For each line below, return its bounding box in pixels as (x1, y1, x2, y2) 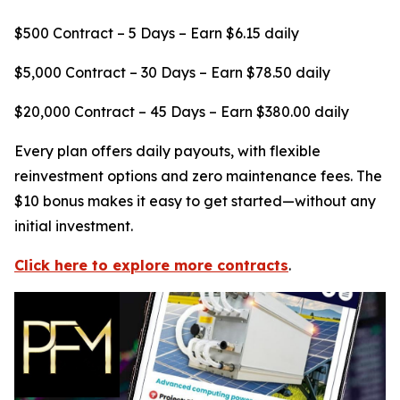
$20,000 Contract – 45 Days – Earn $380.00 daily (14, 103, 349, 121)
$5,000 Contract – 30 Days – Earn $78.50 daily (14, 63, 330, 82)
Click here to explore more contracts (14, 256, 288, 275)
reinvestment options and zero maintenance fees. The (14, 167, 382, 186)
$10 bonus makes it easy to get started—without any (14, 192, 376, 211)
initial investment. (14, 217, 133, 236)
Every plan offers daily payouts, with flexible (14, 142, 321, 161)
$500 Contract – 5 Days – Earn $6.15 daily (14, 24, 299, 43)
